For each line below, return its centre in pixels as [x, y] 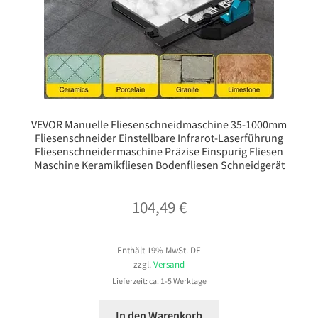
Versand [169, 264]
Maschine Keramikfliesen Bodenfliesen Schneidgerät [159, 164]
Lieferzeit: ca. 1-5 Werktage [159, 281]
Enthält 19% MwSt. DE [159, 250]
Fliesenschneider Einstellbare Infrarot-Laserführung [159, 137]
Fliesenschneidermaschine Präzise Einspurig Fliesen [159, 151]
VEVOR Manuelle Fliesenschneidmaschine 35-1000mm [159, 124]
